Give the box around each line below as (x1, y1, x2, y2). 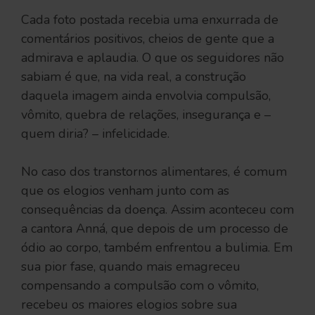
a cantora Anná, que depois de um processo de (21, 219, 288, 237)
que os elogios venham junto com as (21, 181, 229, 199)
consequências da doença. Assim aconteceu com (21, 200, 294, 218)
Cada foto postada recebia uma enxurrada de (21, 11, 278, 28)
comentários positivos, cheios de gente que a (21, 30, 274, 47)
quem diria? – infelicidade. (21, 124, 169, 142)
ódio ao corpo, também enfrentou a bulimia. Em (21, 238, 292, 256)
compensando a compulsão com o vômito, (21, 276, 259, 294)
